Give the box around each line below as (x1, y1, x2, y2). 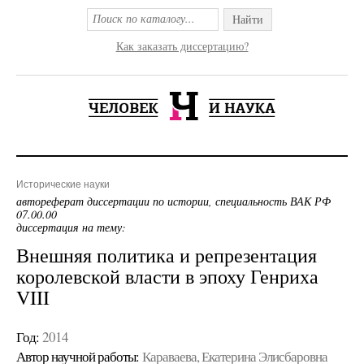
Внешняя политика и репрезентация (16, 242, 317, 268)
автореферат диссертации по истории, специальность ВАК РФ (16, 193, 331, 209)
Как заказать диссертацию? (115, 38, 249, 54)
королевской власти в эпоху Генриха (16, 263, 318, 289)
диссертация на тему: (16, 219, 126, 235)
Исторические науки (16, 179, 110, 190)
